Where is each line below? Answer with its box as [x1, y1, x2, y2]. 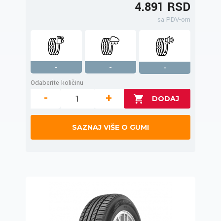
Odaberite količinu [31, 78, 83, 88]
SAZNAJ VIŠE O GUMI [72, 123, 149, 132]
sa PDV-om [157, 15, 190, 25]
